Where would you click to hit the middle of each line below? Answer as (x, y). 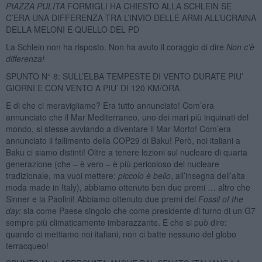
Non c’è (240, 46)
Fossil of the (220, 199)
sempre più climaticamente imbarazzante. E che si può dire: (116, 222)
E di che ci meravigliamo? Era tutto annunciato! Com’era (110, 105)
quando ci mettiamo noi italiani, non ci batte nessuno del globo (121, 234)
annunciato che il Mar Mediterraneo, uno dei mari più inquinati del (127, 117)
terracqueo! (27, 245)
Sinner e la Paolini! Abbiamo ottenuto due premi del (102, 199)
